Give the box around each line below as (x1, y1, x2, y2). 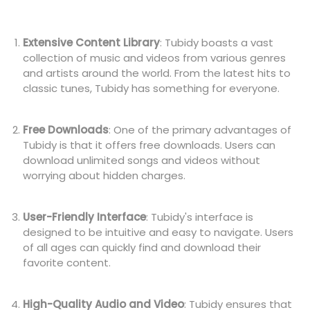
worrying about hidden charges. (23, 167, 189, 183)
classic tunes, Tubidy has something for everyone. (23, 80, 280, 95)
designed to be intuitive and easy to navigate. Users (23, 224, 294, 239)
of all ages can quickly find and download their (23, 239, 262, 255)
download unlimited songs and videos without (23, 152, 261, 167)
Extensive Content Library (23, 35, 161, 50)
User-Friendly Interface (23, 209, 147, 224)
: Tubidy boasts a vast (160, 35, 274, 50)
